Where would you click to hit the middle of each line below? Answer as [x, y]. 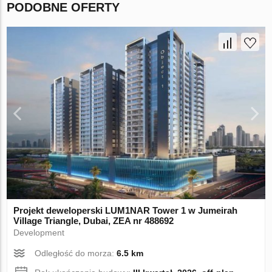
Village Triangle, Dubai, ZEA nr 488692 [94, 221]
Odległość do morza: [76, 253]
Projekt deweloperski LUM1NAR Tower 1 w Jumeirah [126, 211]
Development [39, 233]
